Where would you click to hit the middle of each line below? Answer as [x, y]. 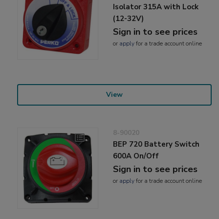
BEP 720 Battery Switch [156, 144]
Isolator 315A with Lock [156, 7]
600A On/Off [136, 156]
